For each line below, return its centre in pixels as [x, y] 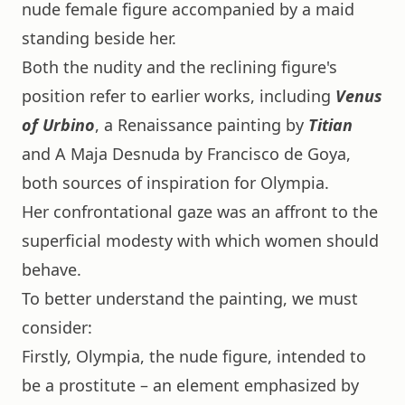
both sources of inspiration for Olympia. [175, 182]
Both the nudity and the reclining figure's [179, 66]
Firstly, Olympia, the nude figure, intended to [194, 356]
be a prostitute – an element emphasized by [190, 385]
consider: [57, 327]
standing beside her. [99, 38]
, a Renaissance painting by [202, 124]
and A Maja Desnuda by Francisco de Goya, [186, 153]
